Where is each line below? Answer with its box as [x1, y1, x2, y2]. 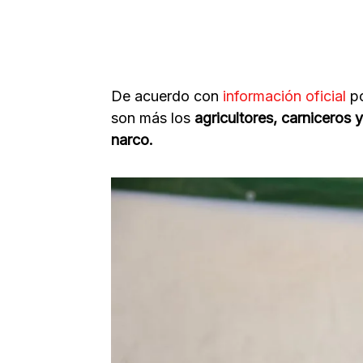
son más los [111, 109, 194, 126]
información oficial [223, 87, 350, 105]
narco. [111, 130, 153, 148]
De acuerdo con [111, 87, 223, 105]
